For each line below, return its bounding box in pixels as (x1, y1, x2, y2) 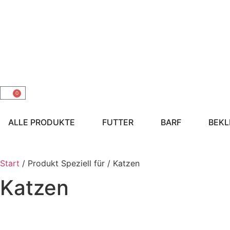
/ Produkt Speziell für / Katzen (20, 158, 140, 169)
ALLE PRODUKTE (8, 117, 75, 128)
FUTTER (102, 117, 133, 128)
